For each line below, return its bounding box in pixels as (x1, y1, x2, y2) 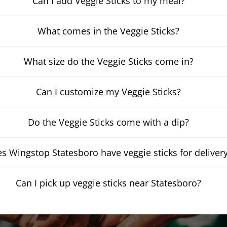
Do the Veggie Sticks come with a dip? (28, 116, 190, 128)
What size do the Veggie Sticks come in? (23, 55, 194, 67)
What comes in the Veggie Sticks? (37, 25, 180, 37)
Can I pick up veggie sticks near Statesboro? (16, 177, 202, 189)
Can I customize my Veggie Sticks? (36, 86, 181, 98)
